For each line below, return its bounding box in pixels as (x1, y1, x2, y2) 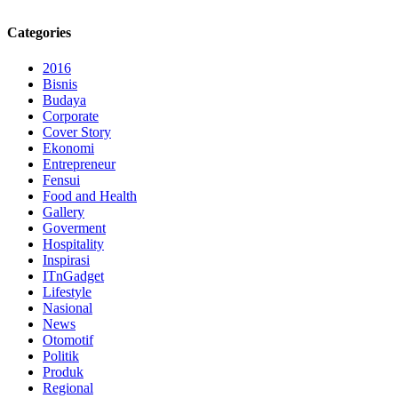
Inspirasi (43, 251, 90, 267)
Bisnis (43, 76, 77, 92)
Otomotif (43, 331, 93, 347)
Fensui (43, 171, 80, 187)
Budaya (43, 92, 86, 107)
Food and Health (43, 187, 137, 203)
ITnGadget (43, 267, 104, 283)
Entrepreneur (43, 155, 115, 171)
